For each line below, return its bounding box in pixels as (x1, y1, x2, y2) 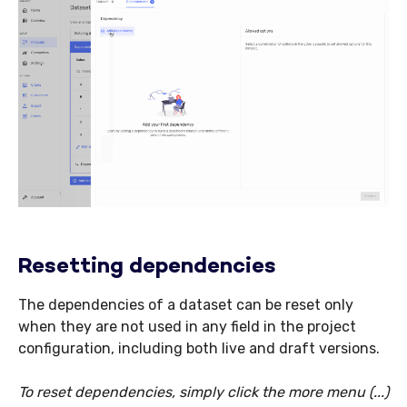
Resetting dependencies (18, 256, 276, 280)
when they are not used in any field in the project (18, 318, 356, 336)
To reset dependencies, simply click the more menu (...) (18, 383, 389, 402)
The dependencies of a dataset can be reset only (18, 296, 353, 314)
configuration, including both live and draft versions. (18, 340, 380, 358)
